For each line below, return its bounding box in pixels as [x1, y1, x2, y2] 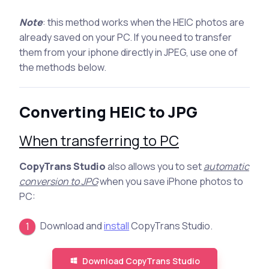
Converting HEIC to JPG [19, 101, 198, 122]
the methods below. [19, 60, 106, 74]
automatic [204, 159, 249, 173]
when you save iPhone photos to [98, 174, 243, 188]
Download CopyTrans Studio [82, 255, 200, 267]
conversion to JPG [19, 174, 98, 188]
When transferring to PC [19, 130, 179, 150]
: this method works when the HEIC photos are [43, 15, 244, 29]
